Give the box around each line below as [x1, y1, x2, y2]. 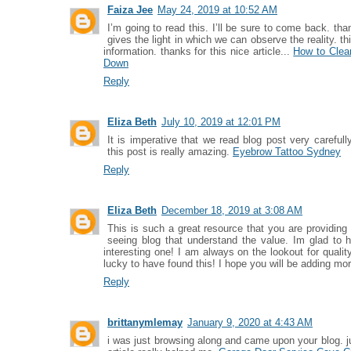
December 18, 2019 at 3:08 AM [161, 204, 302, 216]
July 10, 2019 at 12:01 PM [161, 116, 280, 128]
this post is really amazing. [107, 146, 233, 157]
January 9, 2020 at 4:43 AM [187, 317, 313, 328]
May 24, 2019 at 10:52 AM [157, 4, 277, 16]
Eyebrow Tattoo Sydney [233, 146, 341, 157]
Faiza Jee [107, 4, 153, 16]
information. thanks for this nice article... [103, 45, 294, 57]
